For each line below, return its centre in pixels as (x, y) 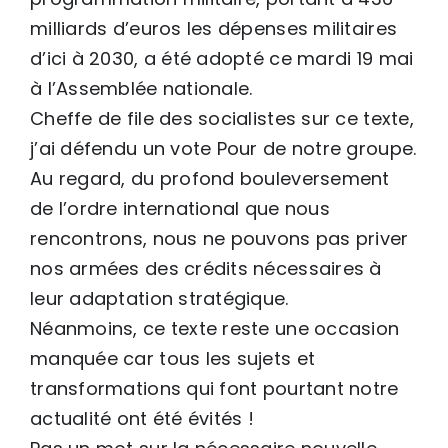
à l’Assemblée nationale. (141, 88)
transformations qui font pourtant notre (214, 388)
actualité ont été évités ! (142, 418)
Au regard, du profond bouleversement (210, 178)
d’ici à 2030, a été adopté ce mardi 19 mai (222, 58)
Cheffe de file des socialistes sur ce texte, (222, 118)
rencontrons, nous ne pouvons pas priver (219, 238)
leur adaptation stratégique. (159, 298)
